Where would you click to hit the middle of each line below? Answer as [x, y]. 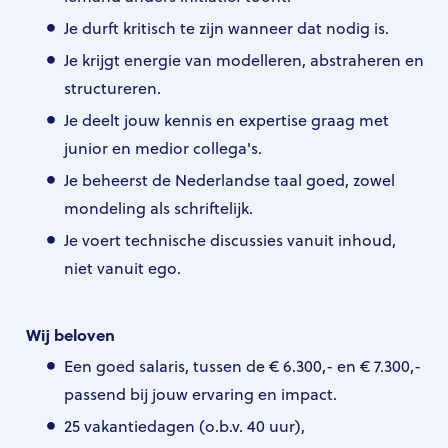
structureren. [112, 87]
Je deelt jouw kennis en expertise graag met [226, 119]
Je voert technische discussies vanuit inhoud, [230, 239]
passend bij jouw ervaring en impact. [200, 393]
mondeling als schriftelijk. [159, 207]
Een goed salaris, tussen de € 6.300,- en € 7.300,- [242, 365]
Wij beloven [70, 334]
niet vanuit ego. [122, 267]
